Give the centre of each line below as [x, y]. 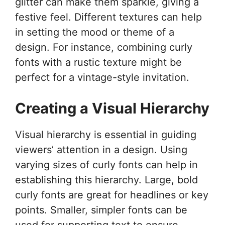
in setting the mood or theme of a [95, 32]
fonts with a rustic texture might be [98, 62]
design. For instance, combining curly [104, 47]
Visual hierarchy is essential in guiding [106, 134]
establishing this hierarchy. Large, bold [106, 180]
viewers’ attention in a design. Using [101, 149]
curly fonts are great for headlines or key [112, 195]
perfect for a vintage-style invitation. [102, 77]
